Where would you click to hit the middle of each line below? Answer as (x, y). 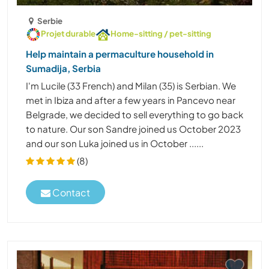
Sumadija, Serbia (63, 68)
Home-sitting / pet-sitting (161, 34)
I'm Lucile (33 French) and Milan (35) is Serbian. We (131, 86)
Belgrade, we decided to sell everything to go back (134, 115)
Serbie (50, 21)
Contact (70, 192)
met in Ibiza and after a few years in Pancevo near (131, 100)
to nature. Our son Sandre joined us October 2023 (133, 129)
